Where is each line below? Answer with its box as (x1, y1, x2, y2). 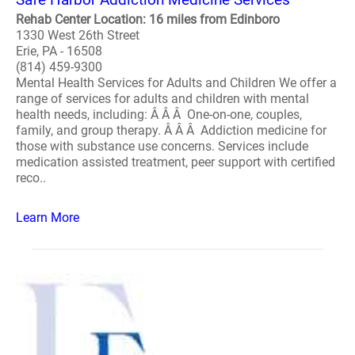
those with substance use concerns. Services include (16, 139, 308, 154)
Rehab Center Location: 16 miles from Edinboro (16, 12, 280, 27)
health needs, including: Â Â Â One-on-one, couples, (16, 107, 302, 122)
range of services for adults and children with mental (16, 91, 309, 106)
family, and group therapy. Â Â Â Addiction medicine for (16, 123, 326, 138)
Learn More (16, 210, 79, 225)
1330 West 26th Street (16, 28, 139, 43)
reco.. (16, 170, 46, 185)
